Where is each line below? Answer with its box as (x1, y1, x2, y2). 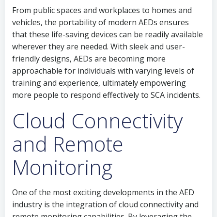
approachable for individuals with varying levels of (12, 65, 194, 76)
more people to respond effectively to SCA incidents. (12, 90, 201, 100)
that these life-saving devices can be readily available (12, 29, 203, 40)
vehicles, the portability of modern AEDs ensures (12, 17, 189, 28)
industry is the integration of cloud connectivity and (12, 199, 199, 210)
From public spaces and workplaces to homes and (12, 5, 192, 15)
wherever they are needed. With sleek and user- (12, 41, 185, 52)
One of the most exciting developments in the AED (12, 187, 194, 198)
